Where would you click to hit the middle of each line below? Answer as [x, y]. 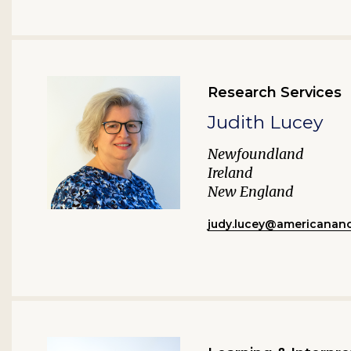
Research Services [275, 92]
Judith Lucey [265, 122]
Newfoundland [256, 154]
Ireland [230, 173]
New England [251, 192]
